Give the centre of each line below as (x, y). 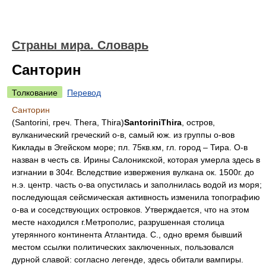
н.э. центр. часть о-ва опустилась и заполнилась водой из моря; (137, 185)
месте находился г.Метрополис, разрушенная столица (118, 222)
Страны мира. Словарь (80, 45)
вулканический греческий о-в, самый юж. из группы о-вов (123, 135)
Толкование (35, 93)
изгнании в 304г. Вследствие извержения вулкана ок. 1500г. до (133, 172)
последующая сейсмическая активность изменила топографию (136, 197)
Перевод (84, 93)
